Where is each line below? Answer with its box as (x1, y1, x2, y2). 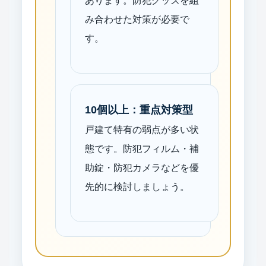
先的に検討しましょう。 (85, 181, 189, 192)
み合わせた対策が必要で (85, 14, 189, 24)
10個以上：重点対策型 (85, 103, 193, 116)
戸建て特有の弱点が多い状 (85, 124, 199, 135)
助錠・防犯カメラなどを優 (85, 162, 199, 173)
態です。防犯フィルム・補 (85, 143, 199, 154)
